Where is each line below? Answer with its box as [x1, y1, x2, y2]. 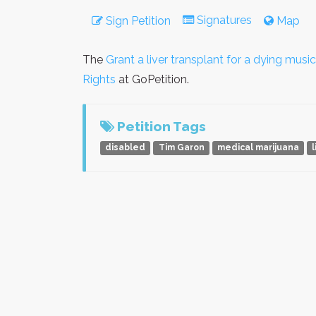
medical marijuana [217, 142, 299, 153]
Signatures [194, 13, 255, 27]
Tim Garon [158, 142, 205, 153]
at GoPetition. [116, 72, 189, 86]
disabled [105, 142, 146, 153]
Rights [83, 72, 116, 86]
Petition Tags [114, 118, 206, 134]
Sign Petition [103, 13, 171, 28]
